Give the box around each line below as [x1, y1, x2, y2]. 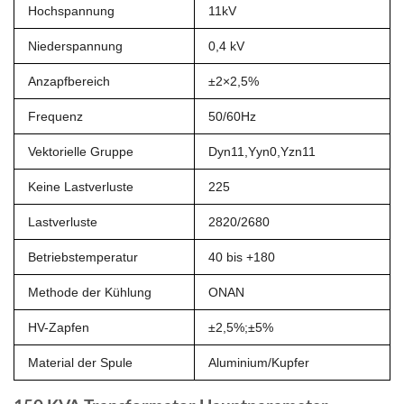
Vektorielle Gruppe [28, 144, 133, 160]
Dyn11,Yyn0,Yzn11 [208, 144, 316, 160]
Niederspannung [28, 39, 123, 54]
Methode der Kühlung [28, 285, 151, 300]
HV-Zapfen [28, 320, 89, 335]
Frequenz [28, 109, 83, 124]
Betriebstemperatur [28, 250, 138, 265]
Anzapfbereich [28, 74, 110, 89]
